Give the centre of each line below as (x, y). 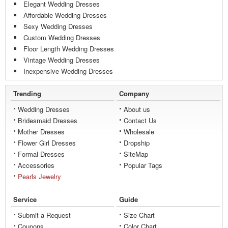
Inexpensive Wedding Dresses (68, 71)
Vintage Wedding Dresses (62, 60)
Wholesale (139, 132)
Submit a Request (44, 215)
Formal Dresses (41, 154)
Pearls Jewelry (39, 177)
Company (134, 94)
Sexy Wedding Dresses (58, 26)
